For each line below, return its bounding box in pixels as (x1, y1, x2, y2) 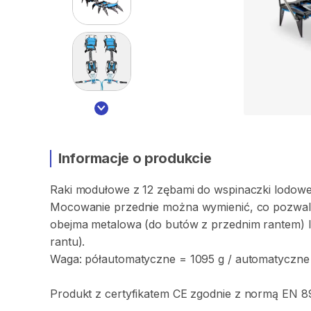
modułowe (75, 183, 130, 196)
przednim (211, 217, 260, 231)
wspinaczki (214, 183, 271, 196)
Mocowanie (50, 200, 111, 214)
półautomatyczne (85, 252, 176, 266)
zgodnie (190, 287, 231, 301)
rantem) (263, 217, 305, 231)
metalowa (91, 217, 142, 231)
